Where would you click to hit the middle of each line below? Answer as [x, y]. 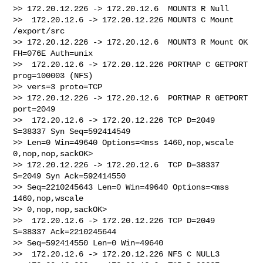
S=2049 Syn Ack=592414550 [72, 176]
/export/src [39, 31]
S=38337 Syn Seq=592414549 [74, 131]
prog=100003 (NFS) [55, 75]
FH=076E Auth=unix [53, 53]
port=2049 [34, 109]
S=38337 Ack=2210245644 [67, 232]
